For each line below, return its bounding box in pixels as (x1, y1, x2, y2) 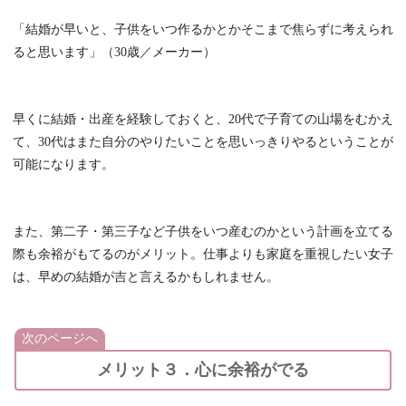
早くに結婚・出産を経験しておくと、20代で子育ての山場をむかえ (13, 112, 393, 127)
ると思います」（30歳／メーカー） (13, 45, 216, 60)
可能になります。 (13, 158, 114, 172)
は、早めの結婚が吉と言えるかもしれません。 (13, 270, 279, 285)
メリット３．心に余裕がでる (97, 361, 309, 380)
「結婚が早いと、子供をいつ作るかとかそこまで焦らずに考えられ (13, 23, 393, 37)
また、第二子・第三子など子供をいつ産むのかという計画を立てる (13, 225, 393, 239)
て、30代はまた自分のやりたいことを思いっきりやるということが (13, 135, 393, 150)
